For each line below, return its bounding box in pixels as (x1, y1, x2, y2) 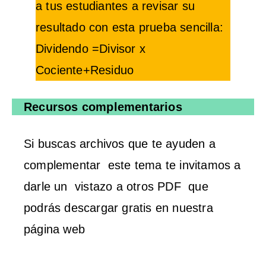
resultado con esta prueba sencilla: (36, 20, 224, 34)
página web (24, 222, 89, 236)
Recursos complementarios (24, 100, 186, 113)
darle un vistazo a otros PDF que (24, 179, 208, 193)
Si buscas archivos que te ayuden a (24, 137, 216, 150)
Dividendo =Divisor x (36, 42, 145, 55)
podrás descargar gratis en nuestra (24, 201, 213, 214)
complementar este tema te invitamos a (24, 158, 241, 172)
